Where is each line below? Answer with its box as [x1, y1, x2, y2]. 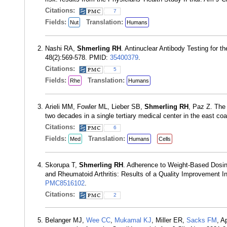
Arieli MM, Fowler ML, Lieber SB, [45, 103, 144, 110]
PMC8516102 [45, 179, 85, 187]
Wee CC [86, 216, 110, 224]
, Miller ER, [152, 216, 186, 224]
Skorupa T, [45, 161, 79, 169]
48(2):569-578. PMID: [45, 54, 110, 61]
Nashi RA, [45, 45, 77, 52]
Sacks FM [186, 216, 217, 224]
